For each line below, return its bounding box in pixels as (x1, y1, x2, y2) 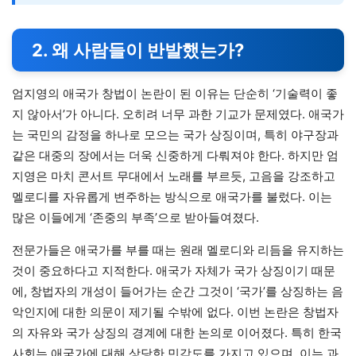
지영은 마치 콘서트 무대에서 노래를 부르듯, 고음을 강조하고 (12, 168, 335, 184)
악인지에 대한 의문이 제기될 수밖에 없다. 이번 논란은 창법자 (12, 304, 339, 320)
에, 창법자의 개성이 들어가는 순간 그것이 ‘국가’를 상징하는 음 (12, 284, 343, 300)
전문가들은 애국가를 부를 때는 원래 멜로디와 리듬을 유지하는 (12, 242, 344, 258)
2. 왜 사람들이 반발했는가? (32, 40, 244, 61)
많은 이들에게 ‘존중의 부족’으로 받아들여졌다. (12, 210, 259, 226)
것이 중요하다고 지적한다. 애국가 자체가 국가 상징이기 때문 (12, 263, 335, 279)
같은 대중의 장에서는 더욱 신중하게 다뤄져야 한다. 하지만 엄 (12, 148, 339, 164)
